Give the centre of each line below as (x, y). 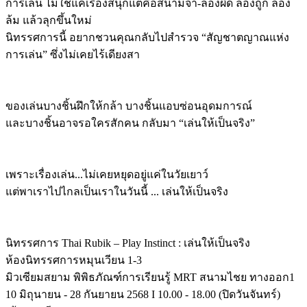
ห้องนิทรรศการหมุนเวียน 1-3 (74, 260)
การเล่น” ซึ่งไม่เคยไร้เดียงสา (73, 54)
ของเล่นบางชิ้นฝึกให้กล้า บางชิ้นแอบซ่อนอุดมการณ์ (129, 106)
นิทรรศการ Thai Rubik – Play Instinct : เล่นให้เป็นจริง (128, 243)
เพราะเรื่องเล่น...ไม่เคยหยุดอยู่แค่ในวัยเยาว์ (107, 174)
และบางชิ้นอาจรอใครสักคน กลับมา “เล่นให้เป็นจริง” (130, 123)
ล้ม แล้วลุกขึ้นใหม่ (49, 20)
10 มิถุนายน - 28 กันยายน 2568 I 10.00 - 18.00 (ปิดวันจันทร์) (143, 294)
